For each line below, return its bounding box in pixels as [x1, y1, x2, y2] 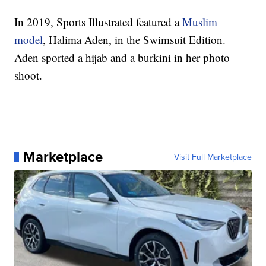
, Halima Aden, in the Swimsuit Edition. [43, 32, 226, 47]
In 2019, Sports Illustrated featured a [14, 14, 183, 30]
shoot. [14, 68, 43, 83]
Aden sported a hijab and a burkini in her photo [14, 50, 230, 65]
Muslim [182, 14, 218, 30]
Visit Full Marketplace [173, 151, 252, 163]
